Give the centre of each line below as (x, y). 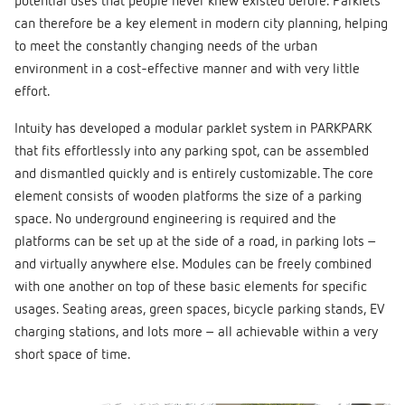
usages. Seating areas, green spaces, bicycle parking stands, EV (199, 311)
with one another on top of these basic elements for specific (191, 288)
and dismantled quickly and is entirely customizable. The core (194, 175)
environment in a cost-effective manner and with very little (187, 70)
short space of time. (73, 356)
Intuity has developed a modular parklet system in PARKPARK (193, 130)
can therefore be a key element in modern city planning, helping (201, 25)
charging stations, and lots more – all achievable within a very (196, 333)
